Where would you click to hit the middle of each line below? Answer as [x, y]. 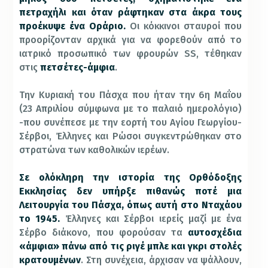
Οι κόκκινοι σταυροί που [186, 26]
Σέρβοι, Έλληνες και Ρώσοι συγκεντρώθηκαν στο [131, 136]
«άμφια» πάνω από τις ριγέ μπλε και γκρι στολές [131, 246]
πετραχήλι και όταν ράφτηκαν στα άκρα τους [131, 12]
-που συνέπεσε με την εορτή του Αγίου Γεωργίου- [131, 122]
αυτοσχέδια [215, 232]
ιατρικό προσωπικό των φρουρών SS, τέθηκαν [131, 53]
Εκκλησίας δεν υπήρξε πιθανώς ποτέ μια [131, 191]
